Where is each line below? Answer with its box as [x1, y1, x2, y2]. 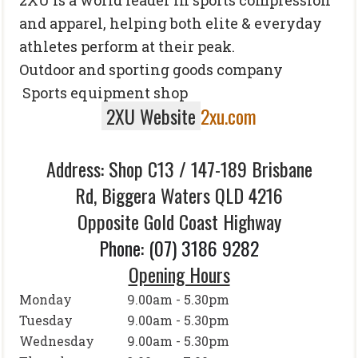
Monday [19, 291, 72, 308]
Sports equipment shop [19, 83, 191, 102]
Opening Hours [128, 260, 230, 288]
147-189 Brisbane [190, 154, 312, 183]
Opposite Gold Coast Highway [77, 207, 281, 236]
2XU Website [101, 101, 201, 130]
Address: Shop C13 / [46, 154, 191, 183]
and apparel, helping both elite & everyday [19, 14, 322, 33]
